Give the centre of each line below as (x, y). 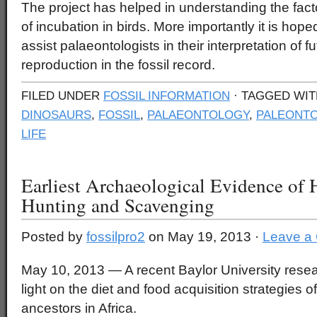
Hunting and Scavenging (118, 205)
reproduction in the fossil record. (118, 65)
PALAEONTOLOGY (198, 115)
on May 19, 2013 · (204, 237)
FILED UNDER (62, 96)
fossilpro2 (116, 237)
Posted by (54, 237)
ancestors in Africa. (79, 308)
